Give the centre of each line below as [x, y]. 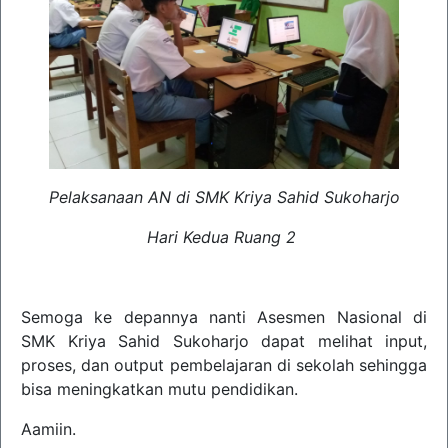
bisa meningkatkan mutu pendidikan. [159, 389]
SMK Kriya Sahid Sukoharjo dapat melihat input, [224, 341]
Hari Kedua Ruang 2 [221, 237]
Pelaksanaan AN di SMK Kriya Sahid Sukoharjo [224, 197]
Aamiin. [48, 429]
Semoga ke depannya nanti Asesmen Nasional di [224, 317]
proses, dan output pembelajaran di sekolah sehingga [224, 365]
